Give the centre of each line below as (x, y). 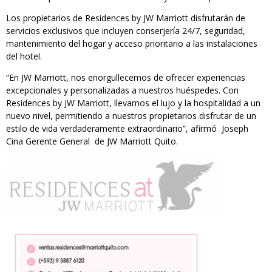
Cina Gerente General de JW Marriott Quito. (92, 141)
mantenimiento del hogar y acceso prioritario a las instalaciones (132, 43)
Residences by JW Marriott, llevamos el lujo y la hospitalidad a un (133, 103)
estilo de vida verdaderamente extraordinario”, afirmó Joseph (127, 128)
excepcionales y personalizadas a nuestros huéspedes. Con (122, 90)
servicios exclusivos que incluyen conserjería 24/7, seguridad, (126, 30)
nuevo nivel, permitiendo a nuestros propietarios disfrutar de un (131, 115)
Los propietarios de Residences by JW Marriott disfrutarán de (126, 18)
